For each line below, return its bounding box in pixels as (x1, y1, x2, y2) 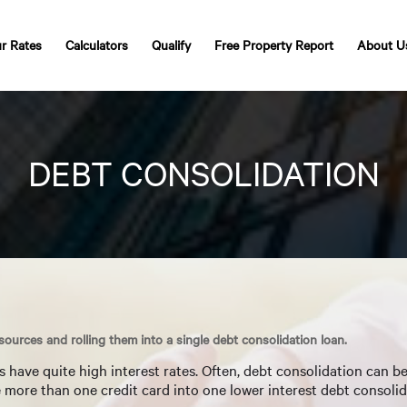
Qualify (152, 36, 191, 54)
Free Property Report (214, 36, 333, 54)
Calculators (65, 36, 128, 54)
